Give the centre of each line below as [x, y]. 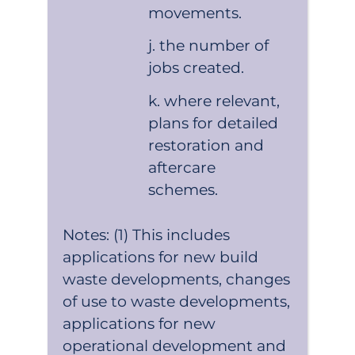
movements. [195, 13]
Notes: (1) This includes [146, 235]
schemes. [183, 189]
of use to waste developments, [176, 301]
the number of [214, 46]
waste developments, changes [176, 279]
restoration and [206, 145]
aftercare [182, 167]
